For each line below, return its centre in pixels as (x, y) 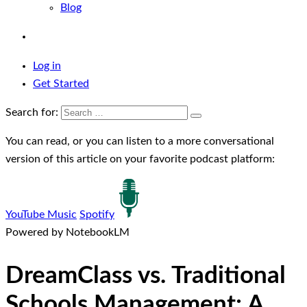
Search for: (32, 112)
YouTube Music (41, 215)
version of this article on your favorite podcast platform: (140, 159)
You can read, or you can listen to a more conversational (140, 142)
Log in (47, 65)
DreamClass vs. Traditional (146, 275)
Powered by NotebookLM (67, 233)
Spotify (97, 215)
